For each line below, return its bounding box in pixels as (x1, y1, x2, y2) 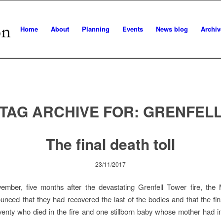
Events (122, 24, 143, 34)
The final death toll (46, 133, 175, 154)
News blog (156, 24, 188, 34)
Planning (82, 24, 110, 34)
